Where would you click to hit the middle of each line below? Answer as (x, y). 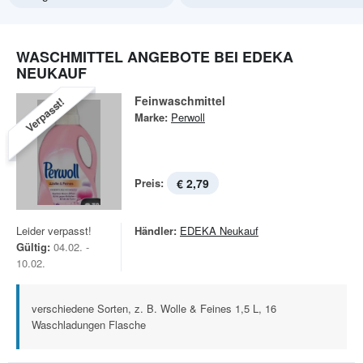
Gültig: (33, 247)
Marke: (151, 117)
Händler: (156, 231)
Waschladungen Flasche (89, 325)
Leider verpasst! (54, 231)
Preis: (149, 183)
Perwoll (188, 117)
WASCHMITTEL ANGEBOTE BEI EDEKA (155, 57)
